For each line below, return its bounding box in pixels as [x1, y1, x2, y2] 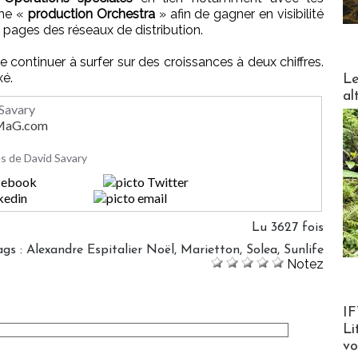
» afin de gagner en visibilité [154, 6, 324, 22]
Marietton [181, 243, 240, 257]
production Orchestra [28, 6, 155, 22]
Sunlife [284, 243, 324, 257]
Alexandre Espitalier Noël [26, 243, 174, 257]
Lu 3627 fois [252, 221, 324, 234]
